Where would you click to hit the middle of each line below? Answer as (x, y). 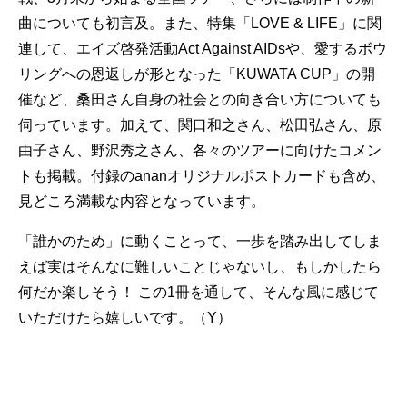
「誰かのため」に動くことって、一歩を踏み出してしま (200, 241)
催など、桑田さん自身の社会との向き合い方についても (200, 99)
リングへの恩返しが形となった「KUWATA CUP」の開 (197, 74)
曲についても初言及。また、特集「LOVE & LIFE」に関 (200, 23)
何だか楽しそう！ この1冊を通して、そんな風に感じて (199, 292)
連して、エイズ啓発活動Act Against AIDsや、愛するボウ (203, 49)
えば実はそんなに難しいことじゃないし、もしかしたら (200, 267)
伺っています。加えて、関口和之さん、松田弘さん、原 (200, 125)
